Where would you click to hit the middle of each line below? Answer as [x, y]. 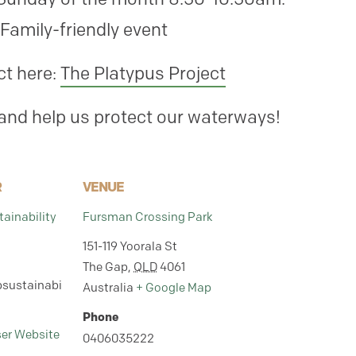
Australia [108, 288]
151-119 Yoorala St [130, 246]
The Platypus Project [143, 74]
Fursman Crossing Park [148, 217]
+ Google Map [174, 288]
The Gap [105, 267]
